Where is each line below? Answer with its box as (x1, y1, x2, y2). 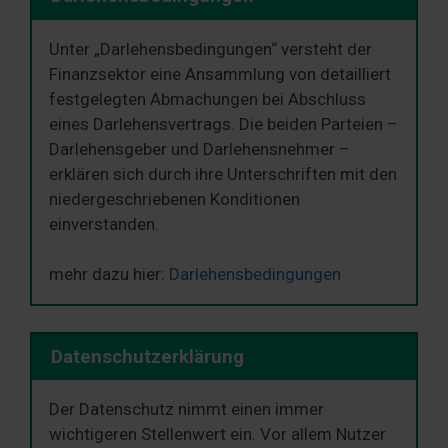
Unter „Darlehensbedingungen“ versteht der (49, 38, 372, 59)
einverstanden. (49, 213, 159, 234)
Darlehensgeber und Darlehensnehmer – (49, 138, 350, 159)
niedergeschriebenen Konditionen (49, 188, 300, 209)
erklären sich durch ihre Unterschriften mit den (49, 163, 397, 184)
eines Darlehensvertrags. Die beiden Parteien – (49, 113, 398, 134)
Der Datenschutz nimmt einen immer (49, 399, 324, 420)
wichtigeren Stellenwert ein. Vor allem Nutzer (49, 424, 386, 445)
